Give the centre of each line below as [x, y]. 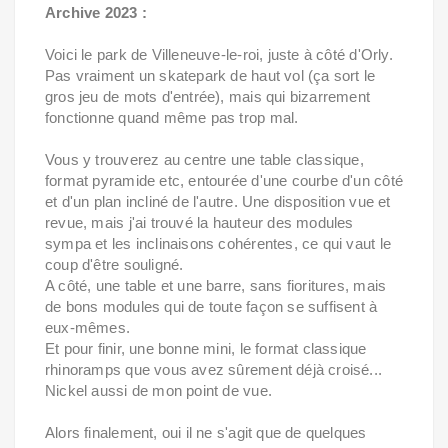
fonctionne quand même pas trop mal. [172, 117]
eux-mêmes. [88, 327]
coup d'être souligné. [116, 264]
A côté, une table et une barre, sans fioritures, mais [216, 285]
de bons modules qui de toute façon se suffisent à [211, 306]
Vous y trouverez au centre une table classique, [204, 159]
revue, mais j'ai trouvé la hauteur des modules [199, 222]
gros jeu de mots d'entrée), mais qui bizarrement [208, 96]
